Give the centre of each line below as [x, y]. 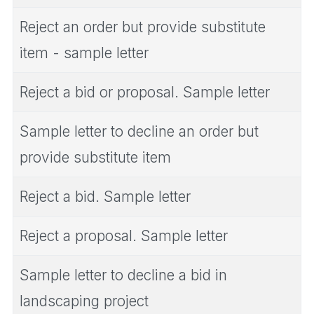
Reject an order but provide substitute [143, 27]
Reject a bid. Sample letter [105, 197]
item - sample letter [84, 53]
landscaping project [84, 301]
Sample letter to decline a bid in [123, 275]
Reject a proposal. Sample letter [124, 236]
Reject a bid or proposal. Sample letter [145, 93]
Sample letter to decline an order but [139, 132]
